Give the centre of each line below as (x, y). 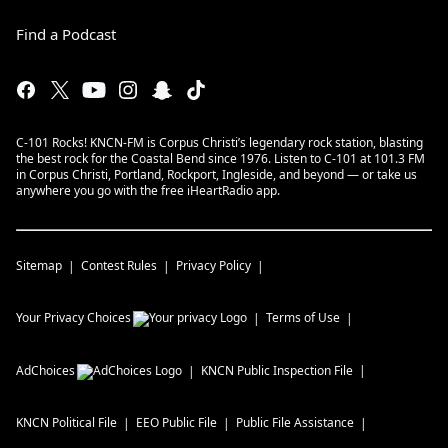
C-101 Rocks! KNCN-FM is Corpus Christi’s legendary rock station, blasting (219, 142)
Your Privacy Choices (73, 317)
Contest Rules (119, 265)
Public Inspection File (295, 370)
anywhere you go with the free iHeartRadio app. (148, 190)
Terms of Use (303, 317)
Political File (84, 422)
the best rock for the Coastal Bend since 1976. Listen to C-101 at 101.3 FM (220, 158)
